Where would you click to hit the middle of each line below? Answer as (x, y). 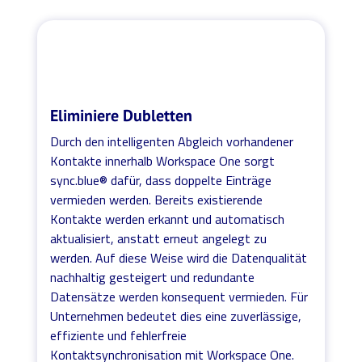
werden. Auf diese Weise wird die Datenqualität (179, 257)
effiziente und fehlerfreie (119, 335)
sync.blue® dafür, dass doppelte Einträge (161, 180)
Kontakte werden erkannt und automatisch (168, 219)
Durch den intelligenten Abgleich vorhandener (172, 141)
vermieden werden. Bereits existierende (157, 199)
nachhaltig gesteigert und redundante (153, 277)
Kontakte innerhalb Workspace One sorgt (163, 160)
